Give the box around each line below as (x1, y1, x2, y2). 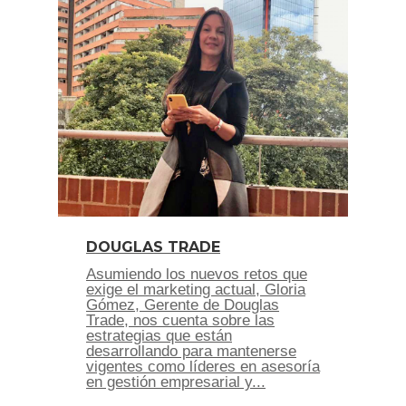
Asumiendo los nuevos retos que (86, 266, 307, 284)
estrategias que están (86, 327, 232, 345)
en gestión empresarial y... (86, 373, 266, 391)
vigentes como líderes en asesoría (86, 358, 320, 376)
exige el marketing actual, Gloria (86, 281, 305, 299)
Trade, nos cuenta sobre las (86, 312, 275, 330)
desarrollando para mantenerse (86, 343, 296, 361)
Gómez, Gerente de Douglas (86, 296, 279, 314)
